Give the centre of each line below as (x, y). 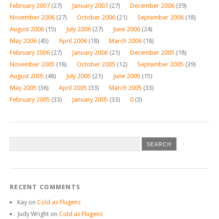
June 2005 (127, 76)
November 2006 (32, 17)
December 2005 (152, 52)
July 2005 (78, 76)
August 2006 (27, 29)
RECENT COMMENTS (45, 187)
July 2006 (78, 29)
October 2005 (96, 64)
